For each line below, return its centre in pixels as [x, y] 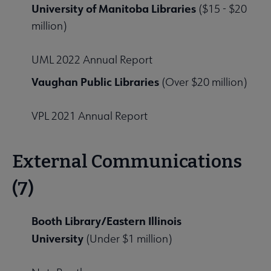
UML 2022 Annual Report [92, 60]
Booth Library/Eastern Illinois [106, 221]
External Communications [127, 162]
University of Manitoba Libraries [114, 9]
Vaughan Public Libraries [95, 82]
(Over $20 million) [203, 82]
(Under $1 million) [128, 239]
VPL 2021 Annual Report [90, 116]
